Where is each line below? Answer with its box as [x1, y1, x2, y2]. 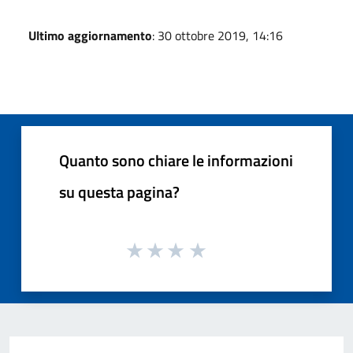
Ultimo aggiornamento [28, 25, 152, 45]
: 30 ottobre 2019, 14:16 [152, 25, 283, 45]
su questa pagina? [59, 179, 180, 204]
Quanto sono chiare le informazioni [59, 147, 293, 173]
